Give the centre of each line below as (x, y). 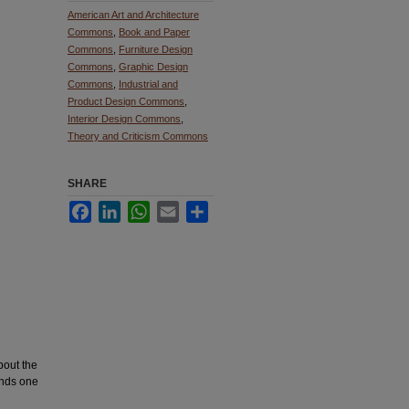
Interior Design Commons (124, 119)
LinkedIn (142, 208)
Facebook (116, 208)
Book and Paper (154, 32)
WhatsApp (175, 208)
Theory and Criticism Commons (138, 136)
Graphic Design (153, 67)
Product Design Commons (126, 101)
